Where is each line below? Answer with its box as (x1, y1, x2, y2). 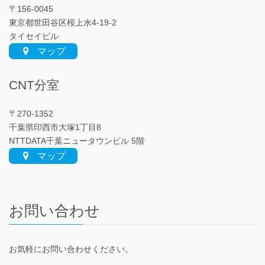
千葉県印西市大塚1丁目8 (9, 122, 101, 132)
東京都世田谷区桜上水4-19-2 (9, 17, 117, 27)
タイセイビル (9, 31, 59, 41)
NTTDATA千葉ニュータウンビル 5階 (9, 136, 144, 146)
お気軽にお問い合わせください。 (9, 244, 133, 254)
